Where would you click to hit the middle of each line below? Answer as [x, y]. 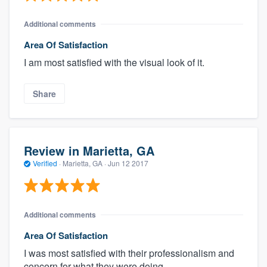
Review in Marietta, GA [89, 151]
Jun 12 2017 [128, 163]
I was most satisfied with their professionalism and [129, 253]
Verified [45, 163]
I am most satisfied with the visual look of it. [114, 62]
